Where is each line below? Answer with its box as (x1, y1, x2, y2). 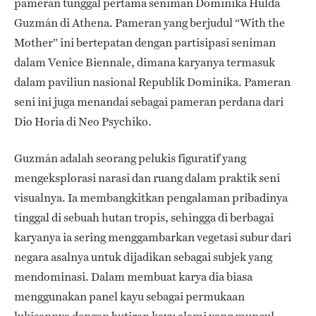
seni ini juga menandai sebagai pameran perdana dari (14, 94, 284, 111)
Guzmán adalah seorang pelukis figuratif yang (14, 150, 246, 167)
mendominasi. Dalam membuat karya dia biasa (14, 269, 253, 286)
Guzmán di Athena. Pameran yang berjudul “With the (14, 15, 285, 32)
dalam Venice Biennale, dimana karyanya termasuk (14, 54, 275, 71)
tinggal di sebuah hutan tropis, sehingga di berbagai (14, 209, 274, 226)
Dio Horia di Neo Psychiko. (14, 114, 152, 130)
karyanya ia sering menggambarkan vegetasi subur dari (14, 229, 291, 246)
